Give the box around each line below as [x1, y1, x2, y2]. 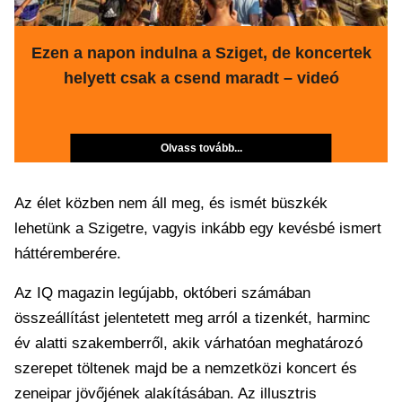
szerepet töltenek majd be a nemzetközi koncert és [14, 360, 357, 377]
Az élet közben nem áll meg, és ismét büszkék [14, 195, 328, 212]
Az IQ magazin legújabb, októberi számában [14, 284, 310, 301]
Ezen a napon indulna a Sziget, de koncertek [31, 44, 371, 62]
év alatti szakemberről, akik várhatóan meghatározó [14, 335, 363, 352]
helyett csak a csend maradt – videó [63, 69, 339, 87]
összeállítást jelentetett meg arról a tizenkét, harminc [14, 310, 371, 327]
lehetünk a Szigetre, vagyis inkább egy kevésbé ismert [14, 220, 381, 237]
